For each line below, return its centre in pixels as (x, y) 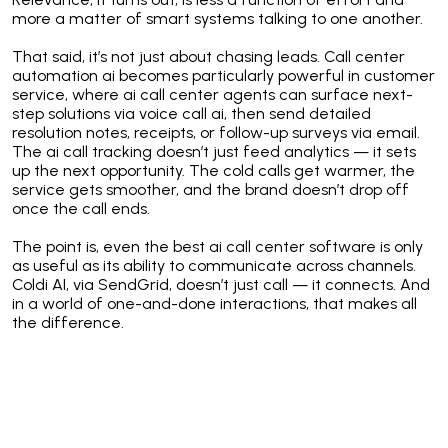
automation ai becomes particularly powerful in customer (223, 76)
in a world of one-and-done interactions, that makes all (214, 304)
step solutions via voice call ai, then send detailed (191, 114)
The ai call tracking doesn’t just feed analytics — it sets (214, 152)
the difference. (68, 323)
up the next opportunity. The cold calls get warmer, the (213, 171)
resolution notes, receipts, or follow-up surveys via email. (216, 133)
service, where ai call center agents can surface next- (212, 95)
